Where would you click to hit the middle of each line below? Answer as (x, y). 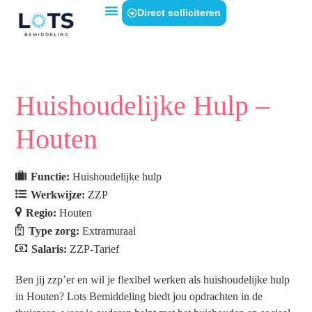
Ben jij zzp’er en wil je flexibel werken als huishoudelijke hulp (153, 280)
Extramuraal (109, 231)
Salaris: (51, 249)
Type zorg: (56, 231)
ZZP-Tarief (95, 249)
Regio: (43, 213)
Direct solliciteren (179, 13)
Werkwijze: (60, 195)
